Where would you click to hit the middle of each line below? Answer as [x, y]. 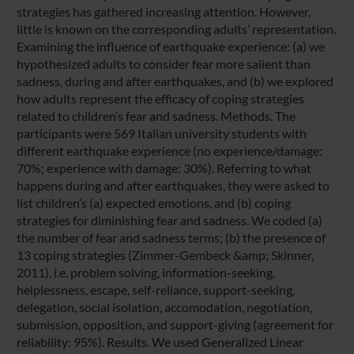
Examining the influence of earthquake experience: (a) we [170, 46]
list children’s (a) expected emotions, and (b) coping [153, 202]
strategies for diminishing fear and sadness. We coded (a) [169, 220]
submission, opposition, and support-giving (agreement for [175, 324]
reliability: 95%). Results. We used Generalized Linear [160, 341]
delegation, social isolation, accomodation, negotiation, [164, 307]
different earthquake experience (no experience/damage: [169, 150]
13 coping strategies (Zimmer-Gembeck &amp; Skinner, [165, 254]
